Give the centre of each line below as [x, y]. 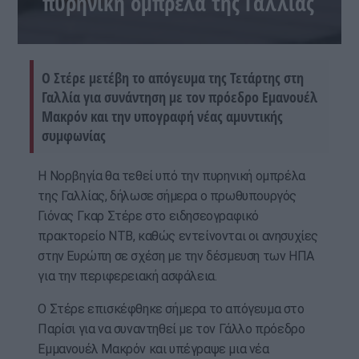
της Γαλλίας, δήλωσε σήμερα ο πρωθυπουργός [167, 196]
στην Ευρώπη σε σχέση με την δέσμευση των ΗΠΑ [176, 256]
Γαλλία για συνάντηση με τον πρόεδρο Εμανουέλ [180, 97]
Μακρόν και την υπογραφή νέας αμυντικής [163, 117]
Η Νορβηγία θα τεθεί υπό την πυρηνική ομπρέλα [171, 176]
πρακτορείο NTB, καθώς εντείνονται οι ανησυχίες [178, 236]
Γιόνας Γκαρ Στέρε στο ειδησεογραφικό [148, 216]
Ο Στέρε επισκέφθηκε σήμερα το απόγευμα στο [171, 309]
